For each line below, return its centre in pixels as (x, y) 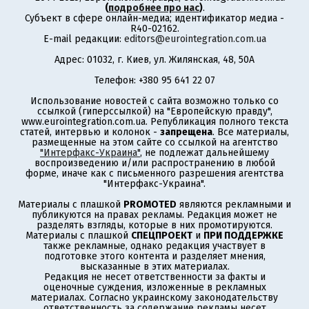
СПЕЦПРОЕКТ (162, 236)
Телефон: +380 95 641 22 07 (154, 80)
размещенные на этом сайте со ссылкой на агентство (154, 142)
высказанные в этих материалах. (154, 267)
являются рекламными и (234, 205)
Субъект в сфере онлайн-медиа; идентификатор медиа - (154, 18)
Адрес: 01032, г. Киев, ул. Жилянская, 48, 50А (154, 60)
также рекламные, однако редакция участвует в (154, 246)
